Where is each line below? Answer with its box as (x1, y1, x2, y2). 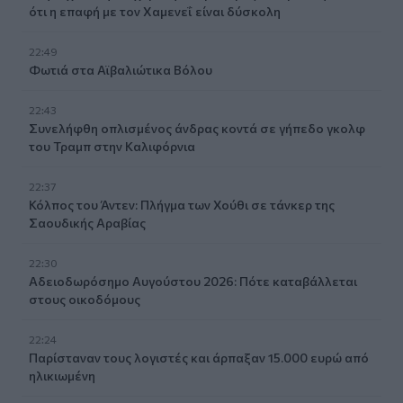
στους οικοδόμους (29, 291, 140, 307)
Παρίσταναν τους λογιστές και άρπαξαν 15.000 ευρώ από (29, 349, 369, 365)
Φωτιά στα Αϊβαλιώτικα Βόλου (29, 61, 212, 77)
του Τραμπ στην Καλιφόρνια (29, 138, 195, 154)
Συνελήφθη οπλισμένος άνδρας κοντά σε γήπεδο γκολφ (29, 120, 365, 136)
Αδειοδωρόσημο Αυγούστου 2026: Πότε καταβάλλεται (29, 273, 357, 289)
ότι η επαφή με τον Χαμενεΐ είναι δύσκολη (29, 3, 281, 19)
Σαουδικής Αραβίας (29, 214, 146, 230)
